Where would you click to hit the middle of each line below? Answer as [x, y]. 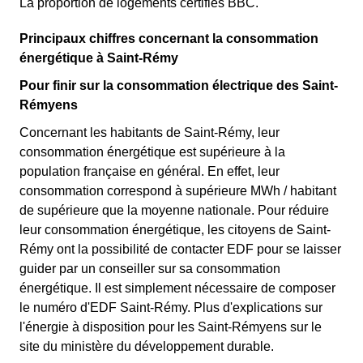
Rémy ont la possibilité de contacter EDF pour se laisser [180, 249]
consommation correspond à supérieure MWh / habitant [178, 191]
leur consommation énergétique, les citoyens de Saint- [175, 230]
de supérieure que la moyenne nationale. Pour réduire [174, 210]
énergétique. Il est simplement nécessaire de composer [177, 288]
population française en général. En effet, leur [149, 171]
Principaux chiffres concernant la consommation [169, 38]
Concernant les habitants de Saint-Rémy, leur [149, 132]
